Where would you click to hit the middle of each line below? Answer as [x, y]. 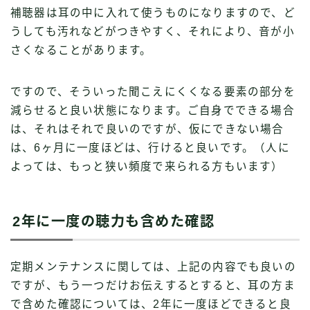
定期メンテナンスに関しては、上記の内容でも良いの [153, 267]
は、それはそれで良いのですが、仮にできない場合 [147, 129]
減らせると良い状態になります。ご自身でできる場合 [153, 111]
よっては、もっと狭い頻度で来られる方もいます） [147, 167]
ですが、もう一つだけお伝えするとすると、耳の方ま [153, 286]
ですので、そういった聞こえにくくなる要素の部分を [153, 92]
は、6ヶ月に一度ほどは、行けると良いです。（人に [150, 148]
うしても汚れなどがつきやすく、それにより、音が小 [153, 32]
